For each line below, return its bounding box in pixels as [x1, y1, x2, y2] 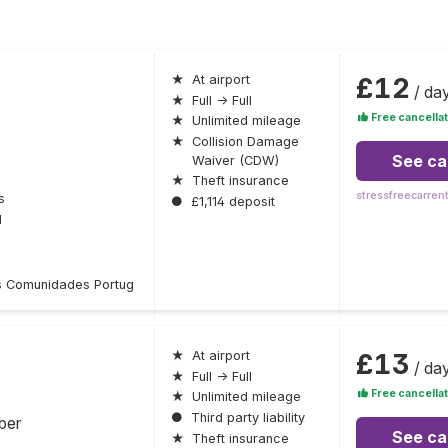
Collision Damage [191, 133, 299, 149]
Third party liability [190, 409, 305, 425]
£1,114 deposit [190, 193, 275, 209]
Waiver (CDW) [191, 152, 279, 168]
